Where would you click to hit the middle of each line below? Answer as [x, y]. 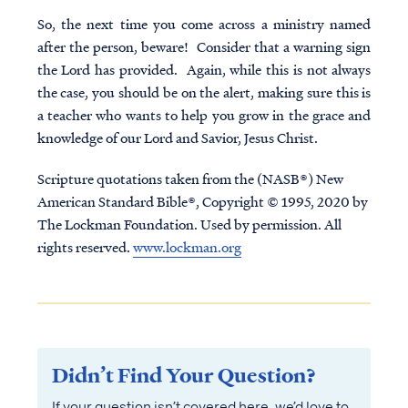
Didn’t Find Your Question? [184, 376]
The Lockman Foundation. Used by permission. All [189, 224]
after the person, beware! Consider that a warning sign [204, 47]
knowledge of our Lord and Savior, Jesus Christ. [177, 138]
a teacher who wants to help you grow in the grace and [204, 115]
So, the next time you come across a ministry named [204, 24]
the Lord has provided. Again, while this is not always [204, 70]
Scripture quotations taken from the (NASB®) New [190, 179]
